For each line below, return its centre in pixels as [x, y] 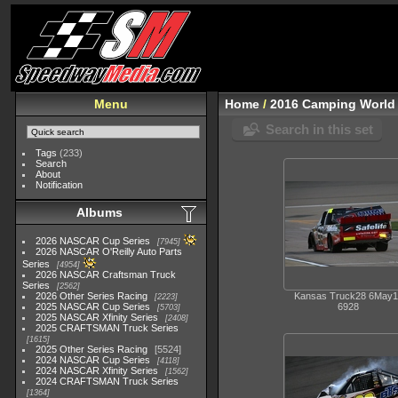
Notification [60, 185]
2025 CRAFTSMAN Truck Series [107, 328]
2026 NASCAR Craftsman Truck [106, 275]
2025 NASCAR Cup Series [93, 306]
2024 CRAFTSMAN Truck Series [107, 381]
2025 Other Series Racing [92, 349]
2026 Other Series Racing [92, 296]
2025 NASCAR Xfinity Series [97, 317]
